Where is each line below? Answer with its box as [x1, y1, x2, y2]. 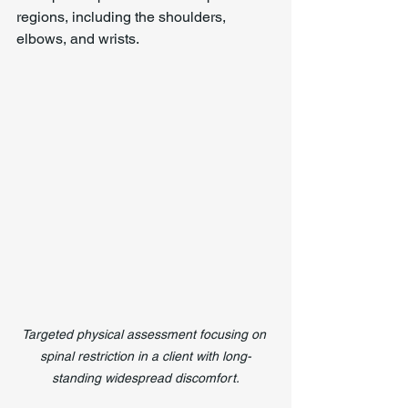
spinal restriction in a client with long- [40, 349, 251, 363]
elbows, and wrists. [16, 30, 139, 47]
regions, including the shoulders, [16, 8, 229, 25]
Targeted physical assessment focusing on [22, 327, 270, 342]
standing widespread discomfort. [52, 371, 240, 385]
